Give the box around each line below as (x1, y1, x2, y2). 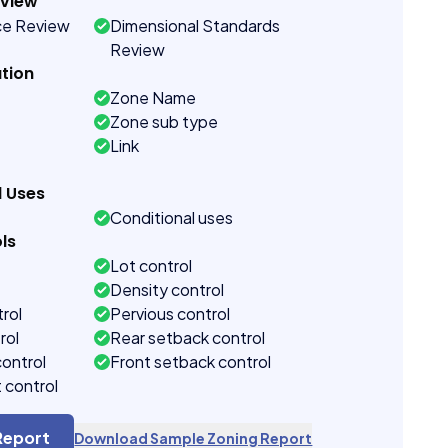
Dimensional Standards (110, 15, 281, 36)
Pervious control (110, 303, 231, 324)
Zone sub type (110, 111, 219, 132)
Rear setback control (110, 327, 266, 348)
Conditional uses (110, 207, 234, 228)
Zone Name (110, 87, 197, 108)
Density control (110, 279, 225, 300)
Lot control (110, 255, 193, 276)
